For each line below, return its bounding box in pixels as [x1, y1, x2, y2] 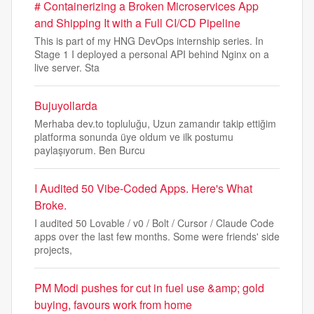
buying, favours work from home [34, 296, 192, 313]
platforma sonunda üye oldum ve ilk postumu [34, 130, 233, 144]
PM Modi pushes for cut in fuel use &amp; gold [34, 280, 264, 296]
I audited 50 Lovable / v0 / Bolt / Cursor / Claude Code [34, 216, 274, 230]
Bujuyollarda [34, 97, 97, 114]
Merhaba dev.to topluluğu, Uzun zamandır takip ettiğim [34, 116, 276, 130]
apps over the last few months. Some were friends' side [34, 229, 280, 243]
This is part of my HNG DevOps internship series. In [34, 34, 264, 48]
